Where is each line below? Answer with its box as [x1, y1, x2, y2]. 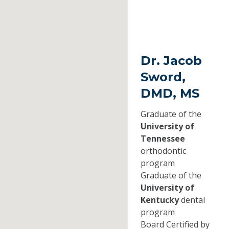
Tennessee [140, 132, 185, 144]
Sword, [140, 69, 186, 84]
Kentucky [140, 194, 179, 205]
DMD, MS [140, 85, 199, 101]
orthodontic [140, 145, 186, 156]
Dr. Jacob [140, 53, 202, 68]
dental [178, 194, 205, 205]
